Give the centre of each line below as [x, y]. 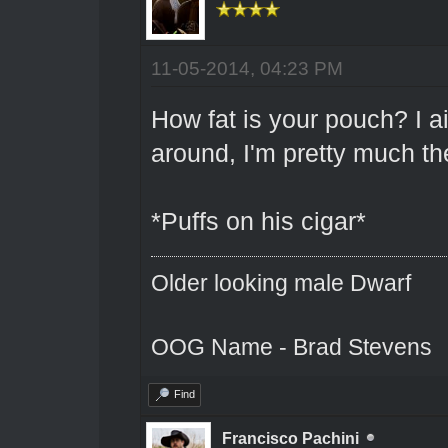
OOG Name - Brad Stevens [291, 346]
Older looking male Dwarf [280, 282]
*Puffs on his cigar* [258, 221]
